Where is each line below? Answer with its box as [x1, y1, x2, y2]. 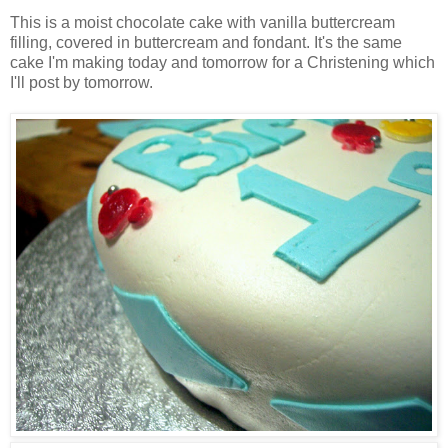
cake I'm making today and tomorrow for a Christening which [10, 54, 435, 72]
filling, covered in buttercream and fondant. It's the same [10, 34, 402, 52]
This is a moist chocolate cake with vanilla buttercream [10, 14, 395, 32]
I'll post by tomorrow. [10, 74, 153, 92]
